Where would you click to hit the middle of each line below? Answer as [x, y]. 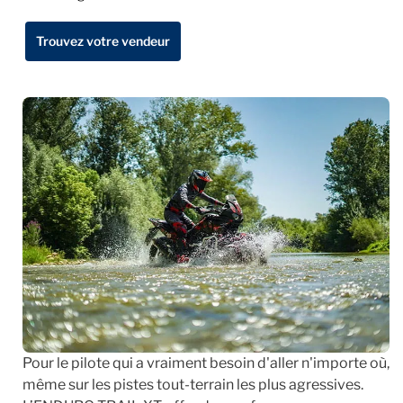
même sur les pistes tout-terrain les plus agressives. [193, 384]
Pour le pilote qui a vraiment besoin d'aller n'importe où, [206, 363]
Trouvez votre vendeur [103, 41]
